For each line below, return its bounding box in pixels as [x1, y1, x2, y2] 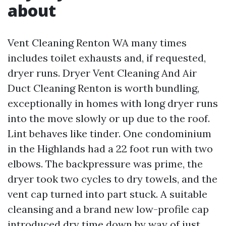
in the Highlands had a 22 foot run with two [8, 142, 213, 155]
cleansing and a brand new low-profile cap [8, 203, 209, 215]
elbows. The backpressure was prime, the [8, 157, 203, 170]
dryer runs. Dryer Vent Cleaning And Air [8, 67, 197, 79]
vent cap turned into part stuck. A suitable [8, 188, 207, 200]
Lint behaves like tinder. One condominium [8, 127, 211, 140]
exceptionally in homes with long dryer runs [8, 97, 218, 109]
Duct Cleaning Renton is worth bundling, [8, 82, 199, 94]
